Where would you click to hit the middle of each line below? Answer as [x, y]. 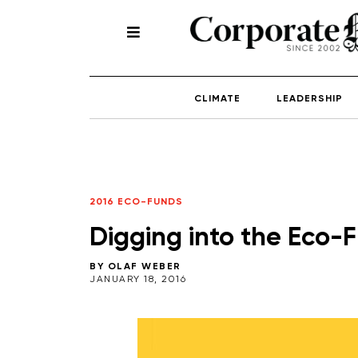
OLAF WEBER [144, 267]
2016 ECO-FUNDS [136, 202]
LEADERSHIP [310, 99]
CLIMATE [217, 99]
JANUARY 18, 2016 [138, 279]
